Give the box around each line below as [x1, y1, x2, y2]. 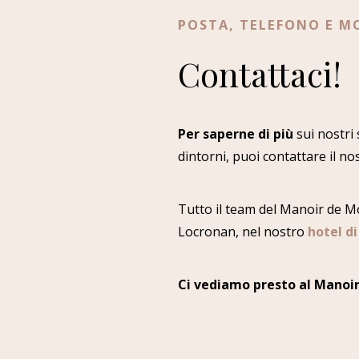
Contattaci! [178, 52, 341, 96]
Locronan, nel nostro [178, 223, 308, 241]
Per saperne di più [178, 125, 293, 143]
